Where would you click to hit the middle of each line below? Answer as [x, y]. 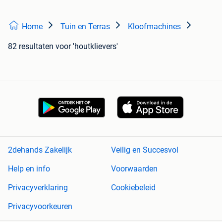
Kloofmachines [154, 26]
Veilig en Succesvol [145, 150]
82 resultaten [31, 46]
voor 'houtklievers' [87, 46]
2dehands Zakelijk [40, 150]
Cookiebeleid [133, 188]
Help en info [29, 169]
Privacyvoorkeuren [40, 207]
